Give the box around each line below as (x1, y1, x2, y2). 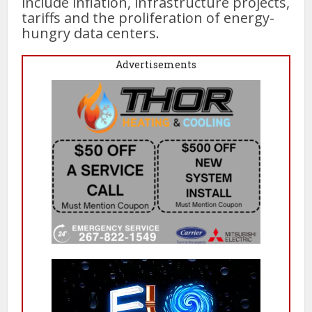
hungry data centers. (22, 23, 160, 42)
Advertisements (116, 57, 196, 71)
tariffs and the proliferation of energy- (22, 8, 275, 27)
